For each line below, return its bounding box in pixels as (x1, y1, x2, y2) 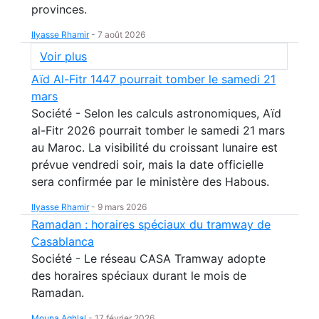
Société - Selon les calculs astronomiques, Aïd (31, 106, 281, 120)
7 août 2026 (98, 29, 145, 40)
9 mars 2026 (98, 202, 147, 212)
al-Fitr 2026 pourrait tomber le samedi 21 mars (31, 123, 285, 137)
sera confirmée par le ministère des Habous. (31, 174, 269, 189)
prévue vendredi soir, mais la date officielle (31, 157, 263, 172)
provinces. (31, 2, 87, 16)
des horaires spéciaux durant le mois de (31, 268, 246, 283)
